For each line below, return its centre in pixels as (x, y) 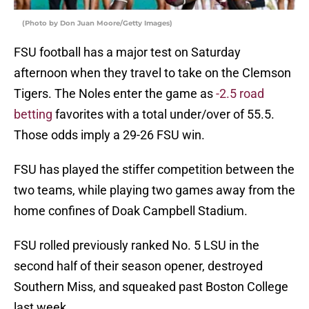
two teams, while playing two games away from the (154, 190)
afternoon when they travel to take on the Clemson (152, 73)
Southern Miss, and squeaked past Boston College (151, 287)
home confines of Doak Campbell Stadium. (131, 211)
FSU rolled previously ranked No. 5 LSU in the (137, 246)
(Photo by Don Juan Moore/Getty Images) (97, 23)
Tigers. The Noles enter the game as (115, 94)
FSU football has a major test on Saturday (127, 52)
